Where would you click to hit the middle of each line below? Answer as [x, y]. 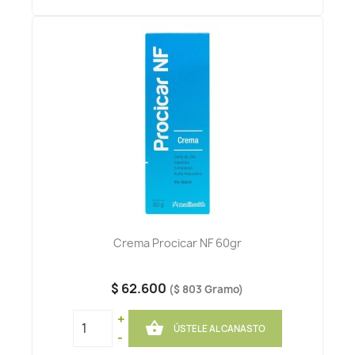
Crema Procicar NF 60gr [177, 243]
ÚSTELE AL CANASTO [220, 328]
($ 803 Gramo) [206, 290]
